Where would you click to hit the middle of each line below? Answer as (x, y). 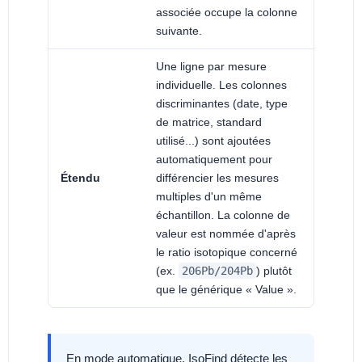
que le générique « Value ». (226, 290)
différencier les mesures (217, 178)
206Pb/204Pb (217, 271)
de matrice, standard (209, 122)
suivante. (179, 31)
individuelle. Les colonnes (221, 85)
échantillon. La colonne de (223, 215)
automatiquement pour (214, 160)
